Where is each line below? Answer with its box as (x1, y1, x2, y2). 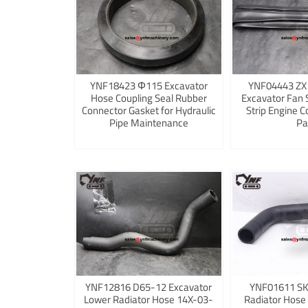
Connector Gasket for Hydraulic (81, 102, 216, 119)
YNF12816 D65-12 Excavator (85, 279, 212, 296)
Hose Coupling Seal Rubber (90, 90, 207, 107)
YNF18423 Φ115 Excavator (89, 78, 208, 94)
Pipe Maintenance (109, 115, 188, 131)
